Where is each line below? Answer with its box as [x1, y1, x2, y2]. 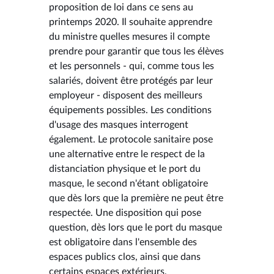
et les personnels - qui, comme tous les [49, 61, 214, 71]
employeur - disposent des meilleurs [49, 90, 202, 100]
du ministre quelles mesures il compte [49, 31, 210, 42]
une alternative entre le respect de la [49, 149, 205, 159]
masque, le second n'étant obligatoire [49, 178, 208, 188]
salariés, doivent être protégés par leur [49, 75, 213, 86]
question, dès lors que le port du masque [49, 222, 222, 232]
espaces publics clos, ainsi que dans [49, 251, 201, 262]
